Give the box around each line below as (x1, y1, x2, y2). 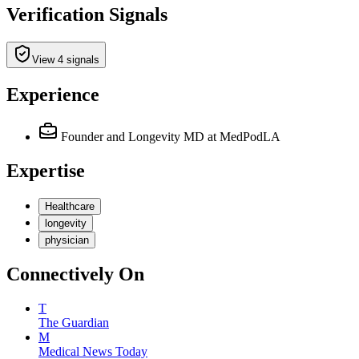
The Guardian (38, 316, 109, 330)
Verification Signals (6, 4, 167, 26)
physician (45, 233, 89, 246)
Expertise (6, 159, 85, 181)
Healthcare (45, 200, 95, 212)
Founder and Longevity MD (61, 129, 204, 143)
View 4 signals (32, 53, 99, 66)
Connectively (6, 264, 114, 285)
